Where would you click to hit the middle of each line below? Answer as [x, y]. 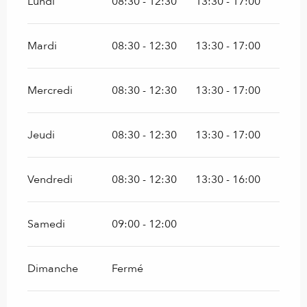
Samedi [46, 224]
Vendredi [50, 179]
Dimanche [53, 268]
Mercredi [50, 90]
